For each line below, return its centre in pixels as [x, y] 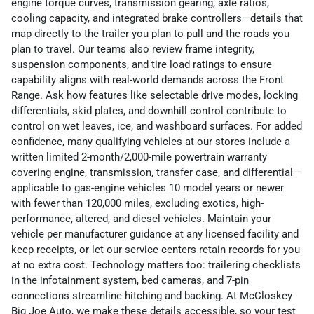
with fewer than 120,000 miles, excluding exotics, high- [137, 204]
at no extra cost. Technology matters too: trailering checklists [156, 265]
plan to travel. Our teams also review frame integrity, [133, 49]
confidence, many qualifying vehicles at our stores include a [151, 142]
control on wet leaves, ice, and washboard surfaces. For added [157, 127]
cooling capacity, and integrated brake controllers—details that [157, 19]
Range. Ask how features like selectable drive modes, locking [155, 96]
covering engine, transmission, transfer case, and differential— [156, 173]
